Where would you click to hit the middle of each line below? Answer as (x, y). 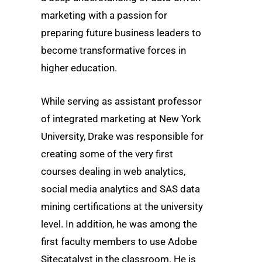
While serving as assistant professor (121, 101)
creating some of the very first (107, 154)
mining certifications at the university (122, 207)
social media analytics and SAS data (120, 189)
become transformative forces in (113, 51)
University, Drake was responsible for (122, 137)
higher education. (79, 68)
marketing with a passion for (104, 15)
